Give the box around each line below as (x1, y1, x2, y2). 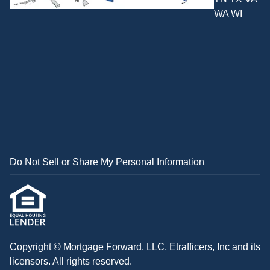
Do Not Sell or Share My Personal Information (10, 156, 204, 167)
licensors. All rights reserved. (10, 256, 132, 266)
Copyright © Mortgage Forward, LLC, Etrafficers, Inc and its (10, 242, 260, 252)
